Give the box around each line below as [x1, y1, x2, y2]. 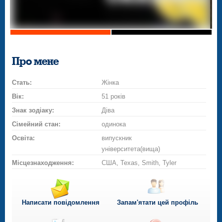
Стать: [12, 79, 32, 87]
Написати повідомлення [21, 199, 100, 207]
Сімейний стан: [12, 120, 61, 128]
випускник [102, 134, 132, 142]
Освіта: [12, 134, 35, 142]
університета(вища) [102, 145, 161, 153]
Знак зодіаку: [12, 107, 55, 114]
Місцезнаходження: [12, 159, 74, 167]
